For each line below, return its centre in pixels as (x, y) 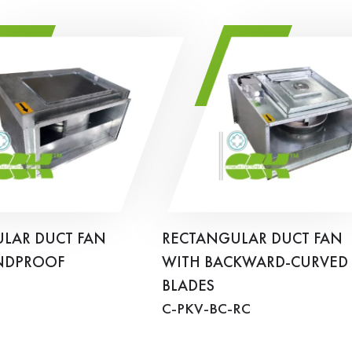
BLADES (188, 286)
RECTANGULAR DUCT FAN (252, 239)
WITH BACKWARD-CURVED (255, 263)
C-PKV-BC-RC (206, 309)
